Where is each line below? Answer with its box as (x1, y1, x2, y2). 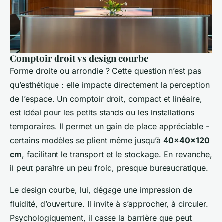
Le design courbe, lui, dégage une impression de (10, 184, 192, 195)
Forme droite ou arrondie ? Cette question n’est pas (10, 65, 201, 76)
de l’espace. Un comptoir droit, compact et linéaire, (10, 93, 202, 104)
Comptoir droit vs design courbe (10, 52, 148, 64)
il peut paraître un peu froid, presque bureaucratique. (10, 163, 208, 173)
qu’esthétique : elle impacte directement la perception (10, 79, 210, 90)
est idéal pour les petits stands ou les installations (10, 107, 194, 117)
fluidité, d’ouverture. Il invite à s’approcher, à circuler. (10, 198, 208, 209)
